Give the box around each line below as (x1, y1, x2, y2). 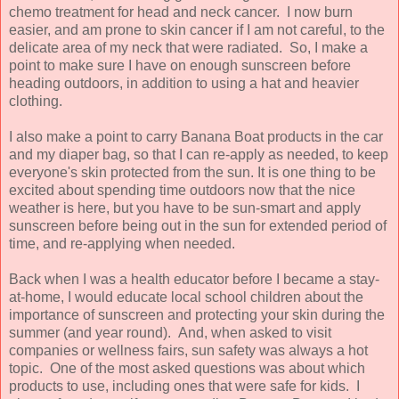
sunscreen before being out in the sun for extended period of (9, 217, 387, 233)
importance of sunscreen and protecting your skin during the (9, 306, 385, 322)
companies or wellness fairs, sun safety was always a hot (9, 342, 368, 358)
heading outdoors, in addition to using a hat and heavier (9, 75, 359, 91)
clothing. (9, 93, 66, 109)
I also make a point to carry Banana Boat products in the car (9, 128, 383, 144)
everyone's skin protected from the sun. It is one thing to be (9, 164, 376, 180)
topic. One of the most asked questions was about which (9, 360, 365, 376)
